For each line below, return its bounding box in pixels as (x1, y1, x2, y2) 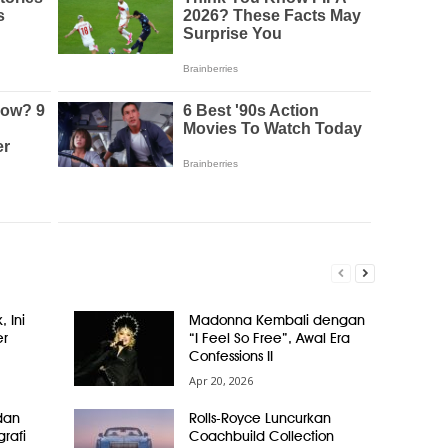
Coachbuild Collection (188, 428, 334, 444)
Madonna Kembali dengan (188, 312, 365, 328)
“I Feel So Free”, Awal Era (188, 330, 350, 346)
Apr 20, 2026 (188, 373, 253, 388)
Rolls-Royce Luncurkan (188, 410, 331, 426)
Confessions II (188, 348, 273, 364)
